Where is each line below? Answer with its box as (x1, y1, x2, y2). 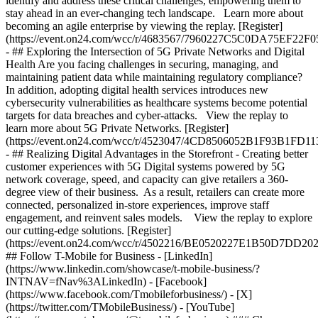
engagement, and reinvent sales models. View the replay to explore (6, 212, 312, 224)
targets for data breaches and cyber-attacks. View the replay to (6, 109, 288, 121)
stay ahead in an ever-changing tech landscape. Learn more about (6, 7, 303, 19)
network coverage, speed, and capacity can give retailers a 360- (6, 173, 288, 185)
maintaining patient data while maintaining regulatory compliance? (6, 71, 302, 83)
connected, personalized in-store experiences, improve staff (6, 199, 269, 211)
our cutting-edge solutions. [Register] (6, 224, 171, 236)
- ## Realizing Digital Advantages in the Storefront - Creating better (6, 148, 308, 160)
